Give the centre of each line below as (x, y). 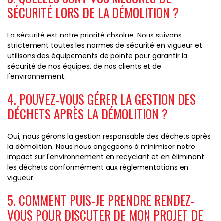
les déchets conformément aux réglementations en (98, 167)
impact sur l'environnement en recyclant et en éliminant (106, 157)
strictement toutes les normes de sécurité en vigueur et (105, 45)
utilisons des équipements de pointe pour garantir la (97, 56)
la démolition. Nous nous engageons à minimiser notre (101, 147)
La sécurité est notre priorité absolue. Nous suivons (94, 35)
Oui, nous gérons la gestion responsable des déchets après (109, 136)
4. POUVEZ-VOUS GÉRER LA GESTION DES (102, 99)
